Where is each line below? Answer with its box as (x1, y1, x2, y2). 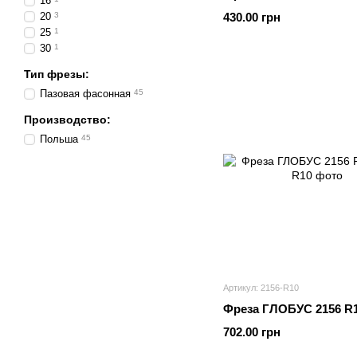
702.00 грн (223, 325, 280, 339)
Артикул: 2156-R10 (223, 283, 299, 292)
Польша (40, 133, 78, 145)
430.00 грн (223, 10, 280, 24)
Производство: (24, 113, 111, 126)
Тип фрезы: (24, 68, 89, 80)
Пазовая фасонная (40, 88, 131, 100)
